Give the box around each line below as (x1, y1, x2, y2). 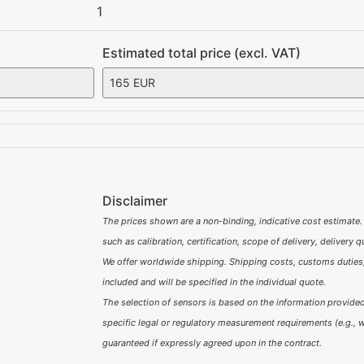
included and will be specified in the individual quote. (102, 276, 326, 288)
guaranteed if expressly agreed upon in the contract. (102, 337, 322, 349)
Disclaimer (102, 193, 167, 210)
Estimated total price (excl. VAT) (102, 44, 301, 61)
